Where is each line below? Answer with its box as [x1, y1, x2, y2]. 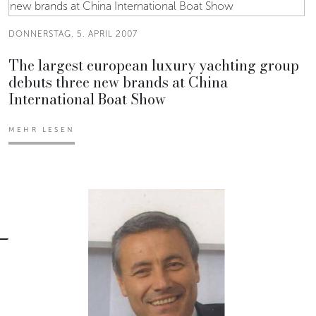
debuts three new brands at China [8, 71, 228, 93]
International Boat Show [8, 87, 166, 110]
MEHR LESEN [8, 125, 75, 134]
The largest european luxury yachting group [8, 54, 299, 76]
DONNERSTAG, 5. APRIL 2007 [8, 28, 138, 39]
